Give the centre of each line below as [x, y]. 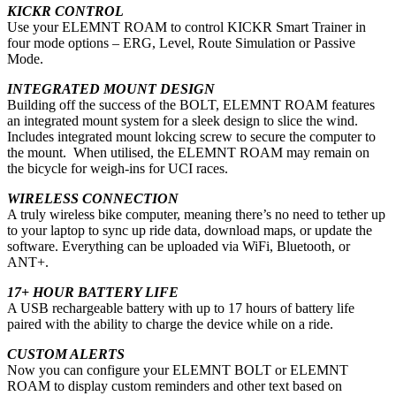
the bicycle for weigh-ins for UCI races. [118, 169]
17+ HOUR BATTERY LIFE [93, 293]
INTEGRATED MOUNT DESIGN [111, 89]
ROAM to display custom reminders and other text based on [175, 386]
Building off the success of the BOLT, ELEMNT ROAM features [191, 105]
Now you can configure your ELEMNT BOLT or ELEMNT [178, 370]
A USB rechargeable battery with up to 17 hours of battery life [181, 308]
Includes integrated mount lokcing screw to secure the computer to [191, 137]
